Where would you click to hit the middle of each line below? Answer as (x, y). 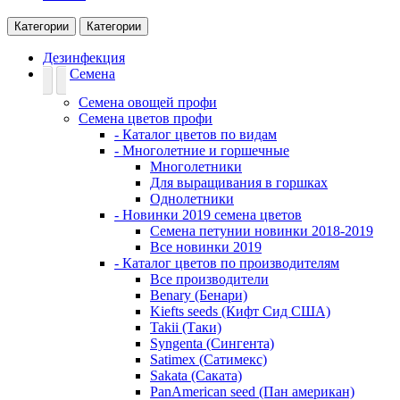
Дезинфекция (84, 58)
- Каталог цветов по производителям (227, 263)
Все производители (209, 279)
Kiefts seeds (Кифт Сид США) (240, 311)
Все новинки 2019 (206, 247)
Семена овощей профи (148, 102)
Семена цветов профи (146, 118)
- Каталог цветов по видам (196, 134)
